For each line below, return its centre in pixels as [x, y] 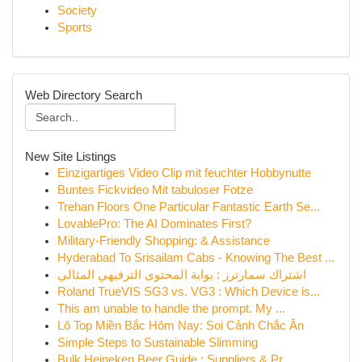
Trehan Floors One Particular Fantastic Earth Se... [189, 207]
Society [77, 11]
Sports [75, 27]
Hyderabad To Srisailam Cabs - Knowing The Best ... [196, 258]
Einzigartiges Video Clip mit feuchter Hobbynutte [184, 173]
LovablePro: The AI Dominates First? [154, 224]
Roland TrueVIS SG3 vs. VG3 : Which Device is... [189, 292]
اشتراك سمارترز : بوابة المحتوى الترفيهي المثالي [182, 275]
